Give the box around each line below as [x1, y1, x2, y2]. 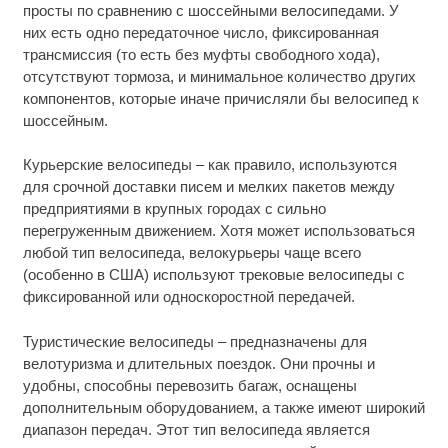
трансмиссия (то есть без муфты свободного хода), [22, 45, 380, 63]
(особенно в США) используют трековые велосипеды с [22, 266, 405, 284]
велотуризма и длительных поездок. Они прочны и [22, 354, 375, 372]
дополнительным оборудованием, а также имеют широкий [22, 398, 425, 416]
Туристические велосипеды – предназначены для [22, 332, 367, 350]
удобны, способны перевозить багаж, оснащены [22, 376, 357, 394]
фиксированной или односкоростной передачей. [22, 288, 355, 306]
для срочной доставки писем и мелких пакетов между [22, 178, 395, 196]
